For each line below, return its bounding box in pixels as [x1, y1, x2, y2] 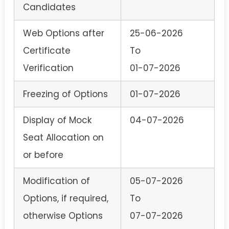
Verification [23, 61, 74, 74]
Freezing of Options [23, 87, 108, 100]
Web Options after [23, 27, 104, 39]
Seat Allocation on [23, 131, 104, 144]
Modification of [23, 174, 90, 187]
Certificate [23, 44, 71, 57]
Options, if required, [23, 192, 108, 204]
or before [23, 148, 63, 161]
